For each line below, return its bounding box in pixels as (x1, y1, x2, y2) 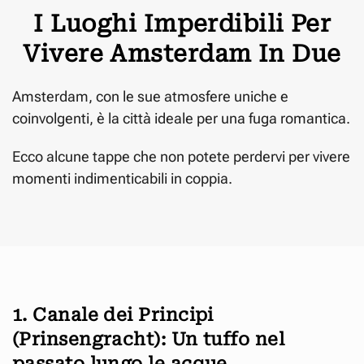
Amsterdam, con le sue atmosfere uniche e (12, 87, 288, 105)
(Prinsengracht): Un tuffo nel (12, 328, 284, 349)
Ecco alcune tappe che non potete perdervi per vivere (12, 147, 350, 165)
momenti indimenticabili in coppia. (12, 169, 232, 187)
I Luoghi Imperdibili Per (32, 9, 331, 37)
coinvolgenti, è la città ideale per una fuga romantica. (12, 109, 350, 127)
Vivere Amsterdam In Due (23, 39, 341, 67)
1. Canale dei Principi (12, 304, 214, 325)
